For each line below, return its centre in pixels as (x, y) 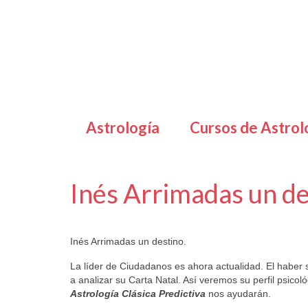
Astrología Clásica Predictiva (138, 294)
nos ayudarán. (238, 294)
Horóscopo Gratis (229, 221)
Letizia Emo (110, 221)
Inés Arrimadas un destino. (128, 241)
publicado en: (175, 221)
